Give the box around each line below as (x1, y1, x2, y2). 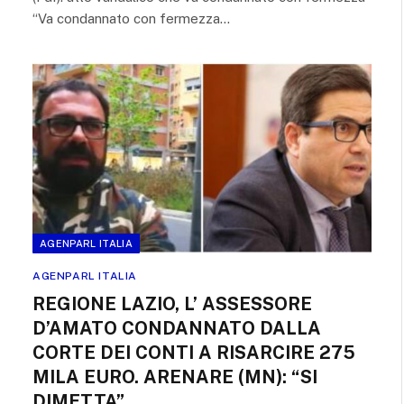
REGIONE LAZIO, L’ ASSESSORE (32, 292, 312, 315)
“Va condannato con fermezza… (32, 11, 230, 26)
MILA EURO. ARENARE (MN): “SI (32, 365, 317, 388)
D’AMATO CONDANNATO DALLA (32, 317, 321, 339)
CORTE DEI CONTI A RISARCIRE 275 (32, 341, 355, 363)
